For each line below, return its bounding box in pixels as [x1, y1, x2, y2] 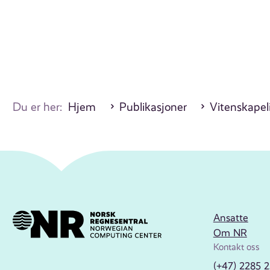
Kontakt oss [213, 242, 260, 253]
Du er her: [13, 100, 69, 114]
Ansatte [213, 212, 248, 224]
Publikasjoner [119, 100, 187, 114]
